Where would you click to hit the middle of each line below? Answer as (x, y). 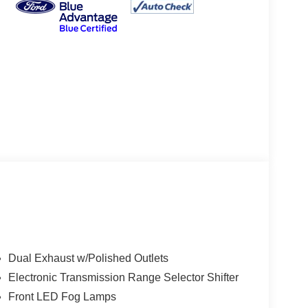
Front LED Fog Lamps (62, 296)
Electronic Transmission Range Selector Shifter (123, 277)
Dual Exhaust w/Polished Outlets (88, 258)
